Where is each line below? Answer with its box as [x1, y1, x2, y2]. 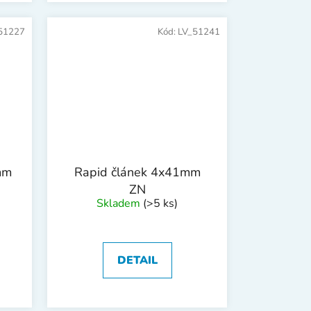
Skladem [96, 195, 143, 211]
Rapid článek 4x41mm [74, 163, 201, 180]
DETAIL [117, 252, 158, 268]
